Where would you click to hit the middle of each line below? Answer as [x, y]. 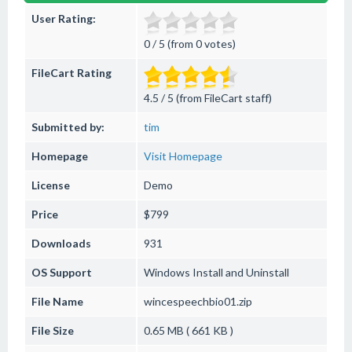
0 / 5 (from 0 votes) [190, 44]
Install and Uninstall [240, 272]
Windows [167, 272]
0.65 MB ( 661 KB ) [189, 330]
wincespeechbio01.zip [198, 301]
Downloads [61, 243]
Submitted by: [68, 127]
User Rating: [64, 18]
